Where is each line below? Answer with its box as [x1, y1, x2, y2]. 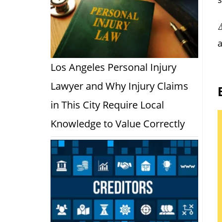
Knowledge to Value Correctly [51, 116, 185, 130]
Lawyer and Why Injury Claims [51, 79, 188, 93]
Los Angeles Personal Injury [51, 60, 176, 74]
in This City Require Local [51, 98, 164, 111]
